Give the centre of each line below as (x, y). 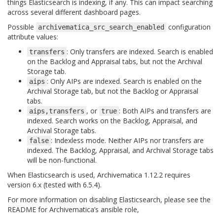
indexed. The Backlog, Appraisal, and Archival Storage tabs (120, 150)
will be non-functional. (62, 160)
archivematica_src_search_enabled (101, 27)
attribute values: (33, 37)
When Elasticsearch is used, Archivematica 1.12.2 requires (99, 175)
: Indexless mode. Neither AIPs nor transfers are (127, 140)
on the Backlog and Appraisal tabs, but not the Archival (115, 61)
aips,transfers (57, 111)
